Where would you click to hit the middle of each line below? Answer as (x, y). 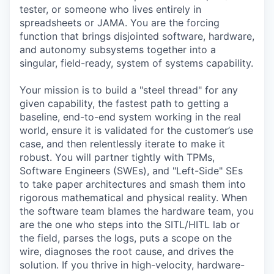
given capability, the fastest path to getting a (124, 103)
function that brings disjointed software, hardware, (137, 36)
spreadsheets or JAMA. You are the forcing (120, 23)
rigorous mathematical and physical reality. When (133, 198)
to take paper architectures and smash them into (133, 184)
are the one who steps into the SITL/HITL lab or (130, 224)
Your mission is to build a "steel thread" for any (129, 90)
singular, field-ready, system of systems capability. (136, 63)
